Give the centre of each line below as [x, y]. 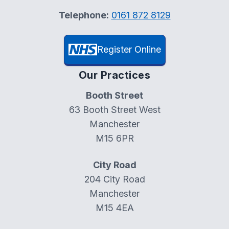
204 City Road [114, 179]
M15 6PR [114, 138]
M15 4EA [114, 208]
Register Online [129, 49]
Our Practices [114, 75]
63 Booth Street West [114, 110]
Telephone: [84, 15]
